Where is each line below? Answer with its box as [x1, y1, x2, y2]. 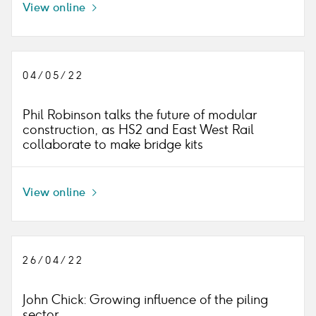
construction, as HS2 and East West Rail [23, 122, 254, 138]
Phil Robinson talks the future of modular [23, 107, 257, 123]
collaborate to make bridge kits [23, 137, 203, 152]
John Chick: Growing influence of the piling [23, 292, 268, 308]
